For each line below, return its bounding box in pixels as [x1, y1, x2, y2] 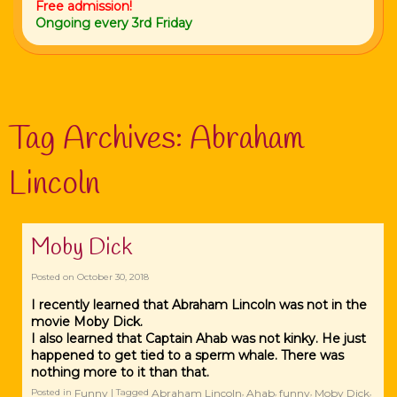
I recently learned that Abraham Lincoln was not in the [31, 297, 367, 313]
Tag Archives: [9, 118, 190, 160]
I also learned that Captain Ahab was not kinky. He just [31, 331, 366, 346]
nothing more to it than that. [31, 364, 209, 380]
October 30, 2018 [77, 271, 149, 283]
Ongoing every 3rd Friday [35, 15, 192, 31]
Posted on [31, 271, 77, 283]
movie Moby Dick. [31, 314, 143, 330]
